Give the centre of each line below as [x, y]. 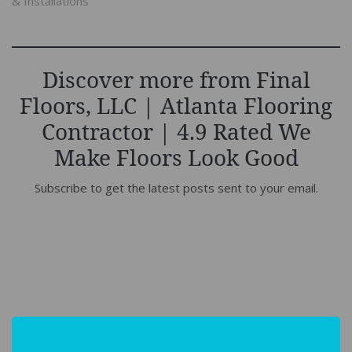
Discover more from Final [176, 80]
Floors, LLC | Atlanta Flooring [176, 106]
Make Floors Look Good [176, 158]
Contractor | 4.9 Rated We [176, 132]
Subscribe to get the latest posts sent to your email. [176, 188]
